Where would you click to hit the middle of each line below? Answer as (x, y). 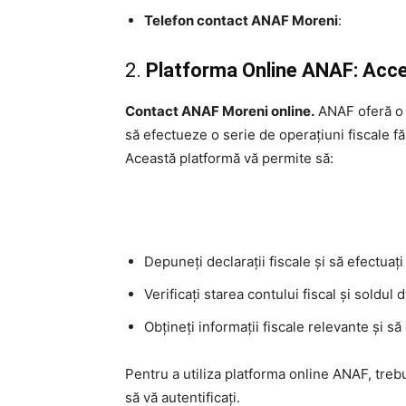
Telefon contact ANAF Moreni (241, 21)
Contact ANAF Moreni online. (220, 111)
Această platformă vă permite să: (229, 159)
